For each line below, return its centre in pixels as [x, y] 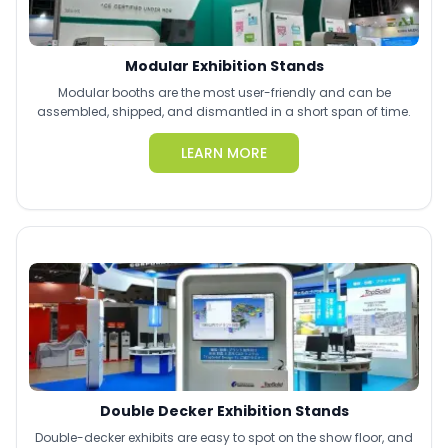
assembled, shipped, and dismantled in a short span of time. [224, 111]
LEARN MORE [224, 153]
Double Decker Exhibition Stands [224, 411]
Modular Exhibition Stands [224, 66]
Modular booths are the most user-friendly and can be [224, 92]
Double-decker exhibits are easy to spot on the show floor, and [224, 437]
